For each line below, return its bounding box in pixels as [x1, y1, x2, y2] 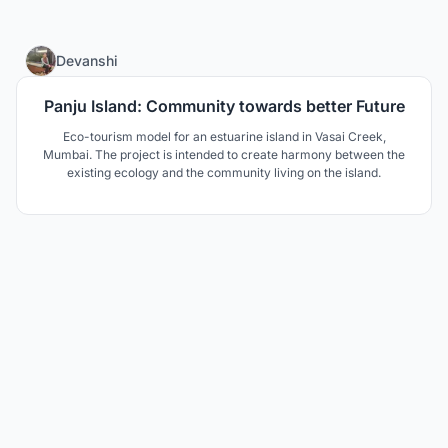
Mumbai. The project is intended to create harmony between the [43, 147, 405, 162]
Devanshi [56, 51, 118, 69]
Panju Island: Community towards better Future [43, 96, 405, 116]
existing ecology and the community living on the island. [67, 165, 381, 180]
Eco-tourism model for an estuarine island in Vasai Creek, [62, 129, 386, 144]
